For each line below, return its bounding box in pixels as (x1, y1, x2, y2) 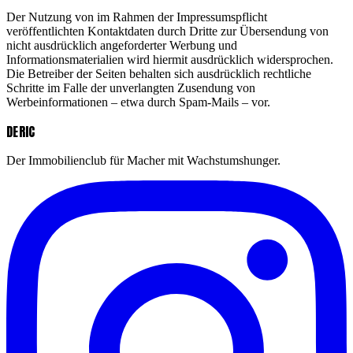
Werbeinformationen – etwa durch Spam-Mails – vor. (6, 95, 270, 109)
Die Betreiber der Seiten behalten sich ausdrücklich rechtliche (6, 66, 311, 80)
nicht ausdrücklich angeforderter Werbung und (6, 38, 237, 52)
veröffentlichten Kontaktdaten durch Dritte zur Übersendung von (6, 24, 329, 38)
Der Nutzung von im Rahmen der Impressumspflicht (6, 9, 267, 24)
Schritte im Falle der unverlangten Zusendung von (6, 80, 255, 95)
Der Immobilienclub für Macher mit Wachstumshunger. (6, 153, 281, 167)
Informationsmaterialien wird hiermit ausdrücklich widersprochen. (6, 52, 333, 66)
